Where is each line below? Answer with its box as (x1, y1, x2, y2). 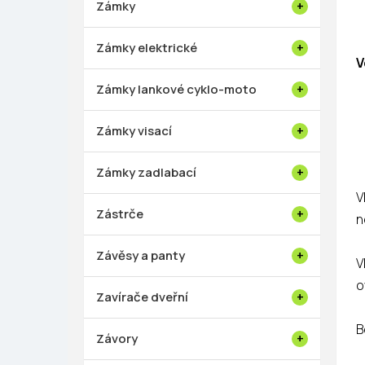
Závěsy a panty (96, 247, 185, 265)
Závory (96, 330, 138, 348)
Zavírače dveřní (96, 288, 188, 306)
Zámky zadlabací (96, 164, 196, 182)
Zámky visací (96, 122, 172, 140)
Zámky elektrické (96, 39, 197, 57)
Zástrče (96, 205, 143, 223)
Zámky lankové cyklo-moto (96, 81, 257, 99)
